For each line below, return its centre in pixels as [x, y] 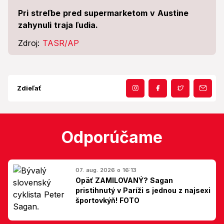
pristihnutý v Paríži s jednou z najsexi [143, 190]
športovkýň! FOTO [107, 200]
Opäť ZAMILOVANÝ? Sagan [124, 180]
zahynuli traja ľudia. [58, 25]
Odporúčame [112, 137]
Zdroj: [30, 43]
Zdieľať [29, 88]
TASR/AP [61, 43]
